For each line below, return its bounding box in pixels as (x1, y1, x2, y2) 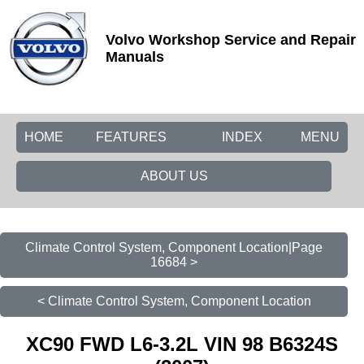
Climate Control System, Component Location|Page (25, 240, 323, 254)
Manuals (106, 49, 164, 65)
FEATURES (96, 130, 167, 144)
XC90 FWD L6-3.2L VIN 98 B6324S (26, 332, 338, 355)
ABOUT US (140, 169, 208, 183)
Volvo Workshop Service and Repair (106, 32, 356, 48)
